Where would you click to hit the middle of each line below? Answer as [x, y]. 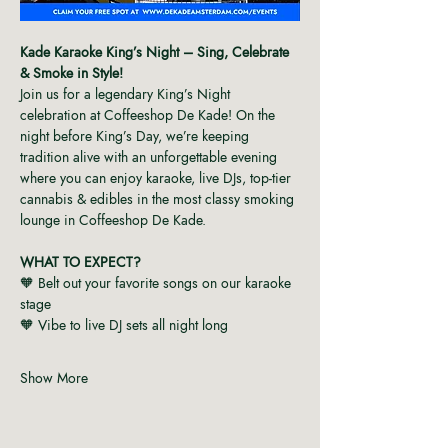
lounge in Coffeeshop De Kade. [113, 220]
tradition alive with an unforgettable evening [150, 157]
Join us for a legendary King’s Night [127, 94]
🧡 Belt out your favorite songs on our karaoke [157, 283]
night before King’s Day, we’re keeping [136, 136]
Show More [54, 378]
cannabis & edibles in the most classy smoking [159, 199]
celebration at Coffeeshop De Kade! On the [149, 115]
